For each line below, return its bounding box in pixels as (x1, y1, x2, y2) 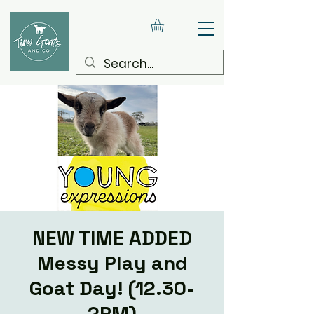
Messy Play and (37, 250, 187, 275)
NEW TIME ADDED (32, 224, 192, 250)
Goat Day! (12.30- (29, 275, 195, 301)
